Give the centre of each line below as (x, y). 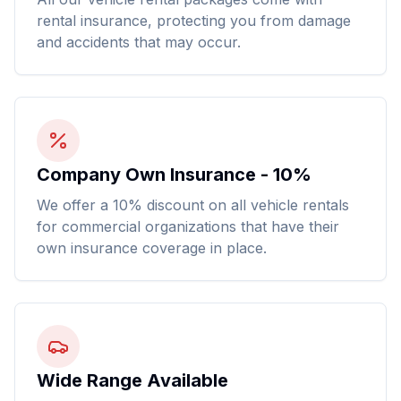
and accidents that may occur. (139, 42)
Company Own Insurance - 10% (174, 175)
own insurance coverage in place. (152, 248)
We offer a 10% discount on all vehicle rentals (193, 205)
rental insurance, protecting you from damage (194, 21)
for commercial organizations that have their (188, 226)
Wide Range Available (132, 380)
